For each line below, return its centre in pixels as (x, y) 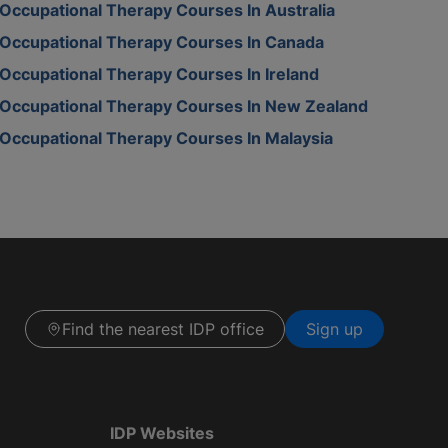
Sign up (334, 329)
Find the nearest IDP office (163, 329)
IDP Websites (162, 432)
